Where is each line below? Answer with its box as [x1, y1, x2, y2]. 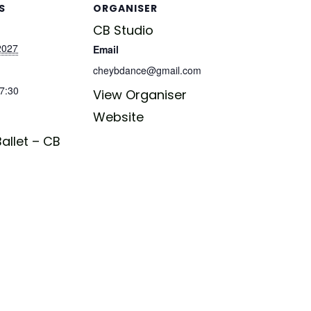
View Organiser [93, 85, 187, 103]
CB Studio [93, 21, 153, 39]
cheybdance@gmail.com [93, 62, 201, 77]
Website [93, 108, 144, 126]
